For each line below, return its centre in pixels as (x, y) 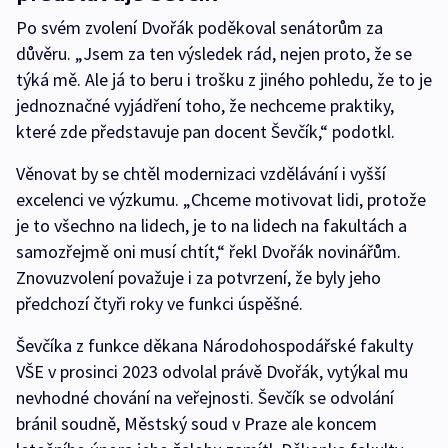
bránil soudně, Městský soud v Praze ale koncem (196, 423)
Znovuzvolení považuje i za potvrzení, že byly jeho (198, 277)
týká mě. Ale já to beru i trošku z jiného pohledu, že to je (224, 79)
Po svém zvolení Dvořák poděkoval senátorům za (199, 27)
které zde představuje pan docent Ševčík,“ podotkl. (205, 131)
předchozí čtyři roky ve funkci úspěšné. (159, 303)
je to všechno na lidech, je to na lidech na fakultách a (211, 225)
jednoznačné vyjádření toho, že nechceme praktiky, (205, 105)
